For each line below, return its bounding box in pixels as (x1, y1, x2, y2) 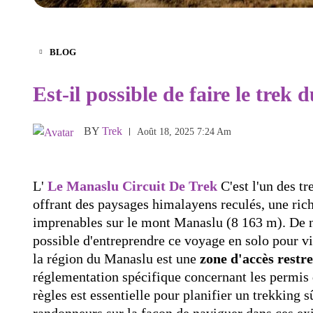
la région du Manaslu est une (33, 250, 200, 266)
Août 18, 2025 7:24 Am (137, 126, 231, 137)
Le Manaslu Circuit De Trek (48, 177, 217, 194)
